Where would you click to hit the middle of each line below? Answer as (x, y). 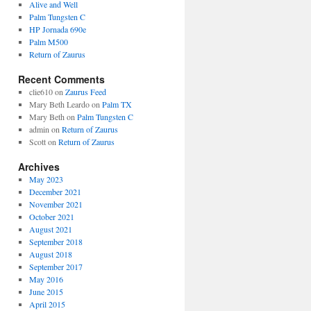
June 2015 (46, 292)
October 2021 (51, 217)
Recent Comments (61, 79)
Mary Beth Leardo (59, 104)
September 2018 (56, 242)
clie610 (41, 92)
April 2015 (47, 304)
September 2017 (56, 267)
